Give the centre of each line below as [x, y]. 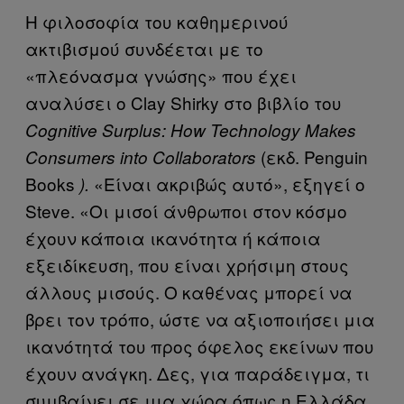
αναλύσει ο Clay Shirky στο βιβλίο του [184, 102]
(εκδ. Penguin [314, 156]
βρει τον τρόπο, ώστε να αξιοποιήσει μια [200, 318]
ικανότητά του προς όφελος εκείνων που [200, 345]
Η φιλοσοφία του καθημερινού [157, 21]
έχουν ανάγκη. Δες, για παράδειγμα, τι [197, 372]
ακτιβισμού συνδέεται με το [144, 48]
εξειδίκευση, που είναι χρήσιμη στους [187, 264]
